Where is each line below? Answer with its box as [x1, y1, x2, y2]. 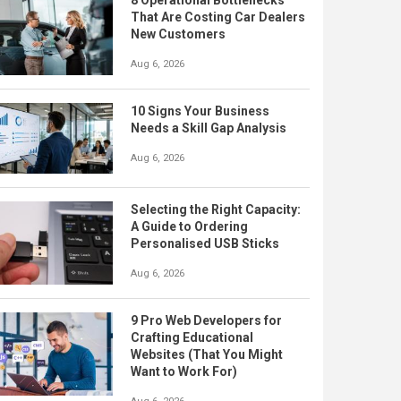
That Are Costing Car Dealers [131, 10, 305, 25]
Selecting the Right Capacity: [131, 201, 301, 217]
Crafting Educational [131, 329, 253, 345]
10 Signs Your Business [131, 104, 269, 119]
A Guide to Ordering [131, 218, 248, 234]
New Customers [131, 27, 226, 42]
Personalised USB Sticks [131, 235, 279, 251]
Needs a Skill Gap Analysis [131, 121, 286, 136]
